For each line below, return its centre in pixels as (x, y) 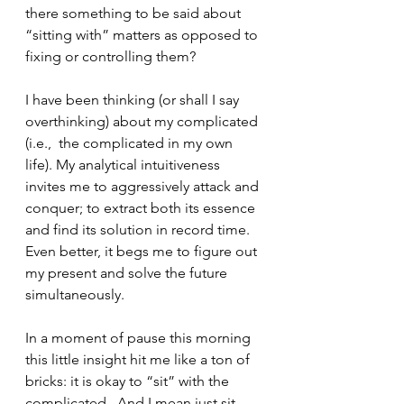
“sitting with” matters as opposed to (143, 35)
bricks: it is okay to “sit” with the (129, 381)
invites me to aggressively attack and (144, 187)
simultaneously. (82, 295)
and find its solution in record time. (141, 230)
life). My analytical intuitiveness (124, 165)
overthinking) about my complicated (143, 122)
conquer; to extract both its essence (142, 208)
